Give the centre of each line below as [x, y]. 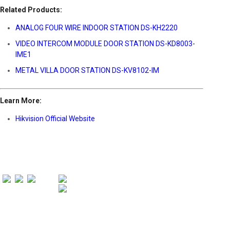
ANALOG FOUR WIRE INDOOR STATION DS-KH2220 [97, 28]
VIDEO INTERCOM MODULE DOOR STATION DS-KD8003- [105, 44]
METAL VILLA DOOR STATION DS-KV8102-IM [87, 70]
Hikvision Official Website [55, 119]
